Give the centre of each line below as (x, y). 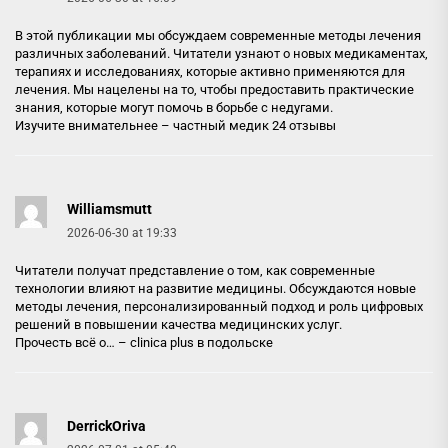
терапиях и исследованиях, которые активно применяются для (210, 71)
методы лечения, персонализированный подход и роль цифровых (219, 306)
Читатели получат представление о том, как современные (195, 270)
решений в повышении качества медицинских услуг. (178, 324)
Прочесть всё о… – (72, 342)
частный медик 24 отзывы (254, 125)
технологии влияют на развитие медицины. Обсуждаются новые (215, 288)
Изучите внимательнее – (94, 125)
